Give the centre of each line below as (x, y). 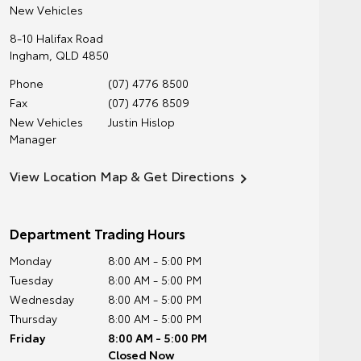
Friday (27, 338)
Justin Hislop (141, 122)
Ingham (29, 55)
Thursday (33, 318)
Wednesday (41, 299)
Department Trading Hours (97, 233)
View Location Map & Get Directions (122, 175)
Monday (30, 260)
